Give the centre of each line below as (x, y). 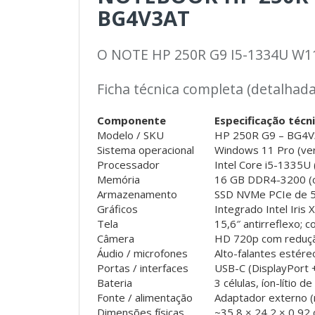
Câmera (116, 239)
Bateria (115, 283)
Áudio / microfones (142, 253)
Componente (131, 121)
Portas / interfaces (143, 268)
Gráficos (117, 209)
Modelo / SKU (130, 135)
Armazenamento (137, 194)
